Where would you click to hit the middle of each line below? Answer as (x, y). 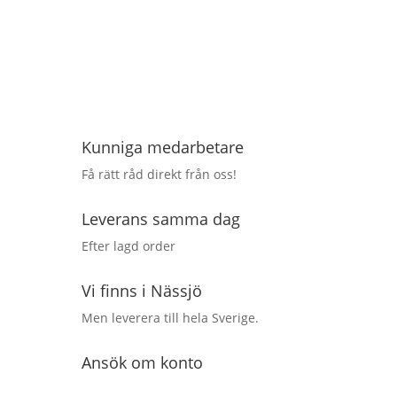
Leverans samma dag (160, 218)
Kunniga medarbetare (162, 147)
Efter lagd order (128, 245)
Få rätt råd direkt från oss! (159, 174)
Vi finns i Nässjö (141, 290)
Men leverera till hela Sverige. (170, 317)
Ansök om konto (142, 362)
